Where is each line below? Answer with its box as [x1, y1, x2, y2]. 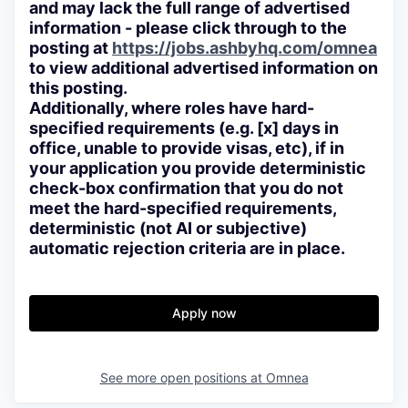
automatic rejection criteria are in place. [29, 238, 345, 258]
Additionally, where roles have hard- [29, 97, 314, 117]
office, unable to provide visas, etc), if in [29, 138, 344, 158]
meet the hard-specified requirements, [29, 198, 336, 218]
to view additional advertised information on [29, 57, 378, 77]
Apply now [171, 304, 237, 321]
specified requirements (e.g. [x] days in [29, 117, 339, 138]
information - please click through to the [29, 17, 347, 37]
